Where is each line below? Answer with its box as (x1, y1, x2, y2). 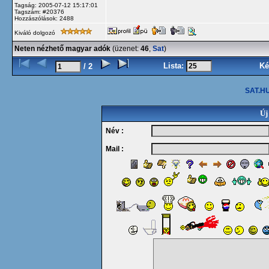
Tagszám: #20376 (14, 8, 64, 15)
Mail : (101, 145, 124, 153)
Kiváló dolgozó (14, 29, 57, 36)
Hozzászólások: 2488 (14, 15, 74, 22)
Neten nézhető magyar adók (14, 44, 110, 53)
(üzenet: (110, 44, 141, 53)
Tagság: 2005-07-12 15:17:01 (14, 2, 98, 8)
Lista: (163, 61, 186, 70)
